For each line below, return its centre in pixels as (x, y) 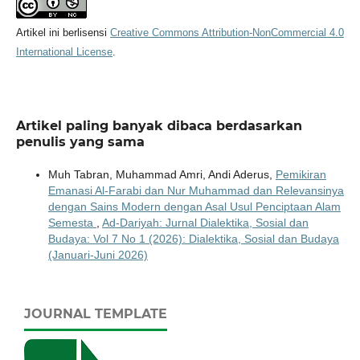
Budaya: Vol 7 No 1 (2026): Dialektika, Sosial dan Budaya (193, 238)
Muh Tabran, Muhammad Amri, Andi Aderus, (162, 174)
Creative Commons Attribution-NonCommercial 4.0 (227, 32)
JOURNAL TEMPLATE (96, 313)
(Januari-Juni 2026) (98, 254)
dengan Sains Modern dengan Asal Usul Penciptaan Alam (194, 206)
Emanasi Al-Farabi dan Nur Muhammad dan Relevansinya (196, 190)
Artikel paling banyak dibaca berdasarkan (159, 125)
